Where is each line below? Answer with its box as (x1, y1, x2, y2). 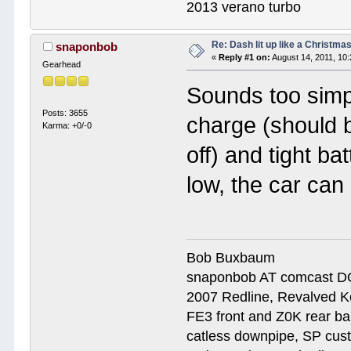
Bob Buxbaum (186, 249, 276, 266)
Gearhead (42, 60, 81, 70)
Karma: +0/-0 (42, 120, 92, 130)
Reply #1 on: (219, 52, 271, 63)
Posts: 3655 (42, 107, 89, 118)
